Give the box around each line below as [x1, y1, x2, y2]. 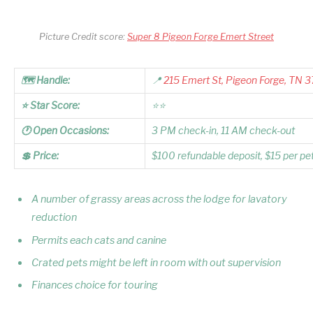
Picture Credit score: [39, 31, 127, 42]
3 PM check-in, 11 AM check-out [152, 124, 295, 136]
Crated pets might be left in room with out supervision [31, 256, 281, 269]
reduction [31, 211, 77, 224]
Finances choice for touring [31, 279, 158, 292]
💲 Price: [21, 150, 59, 161]
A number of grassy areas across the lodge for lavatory [31, 193, 287, 206]
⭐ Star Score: [21, 99, 80, 111]
